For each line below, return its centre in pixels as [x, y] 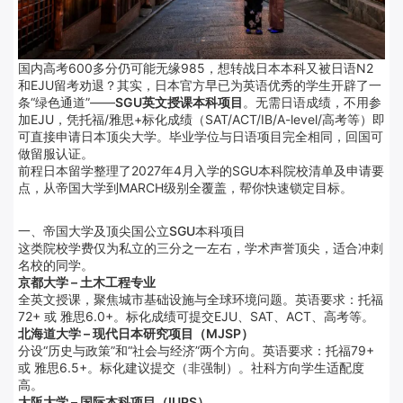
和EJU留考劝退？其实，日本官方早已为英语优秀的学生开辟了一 [200, 85]
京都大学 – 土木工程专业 [87, 282]
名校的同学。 [56, 265]
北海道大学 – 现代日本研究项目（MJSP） [136, 334]
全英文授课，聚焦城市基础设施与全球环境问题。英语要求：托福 [201, 300]
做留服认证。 [56, 154]
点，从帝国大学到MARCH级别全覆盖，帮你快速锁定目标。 [185, 188]
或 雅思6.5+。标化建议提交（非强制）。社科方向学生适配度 [191, 368]
